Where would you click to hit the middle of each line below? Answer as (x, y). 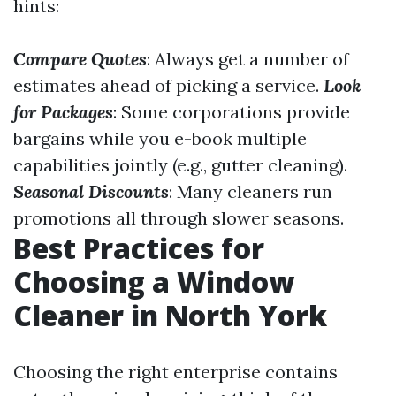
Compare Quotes (80, 59)
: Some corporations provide (232, 112)
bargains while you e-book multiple (160, 138)
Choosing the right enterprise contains (175, 372)
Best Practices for (139, 248)
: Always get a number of (248, 59)
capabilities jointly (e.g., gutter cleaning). (180, 165)
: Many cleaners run (251, 191)
